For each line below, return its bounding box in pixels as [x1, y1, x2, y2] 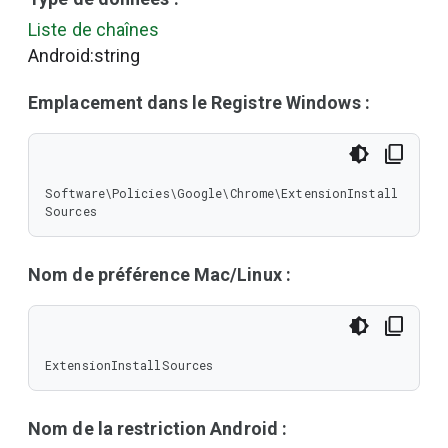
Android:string [28, 45, 141, 66]
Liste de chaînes [28, 19, 160, 40]
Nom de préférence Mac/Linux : [28, 264, 291, 285]
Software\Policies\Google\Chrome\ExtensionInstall [45, 185, 398, 201]
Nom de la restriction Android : [28, 418, 288, 439]
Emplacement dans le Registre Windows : [28, 92, 370, 113]
